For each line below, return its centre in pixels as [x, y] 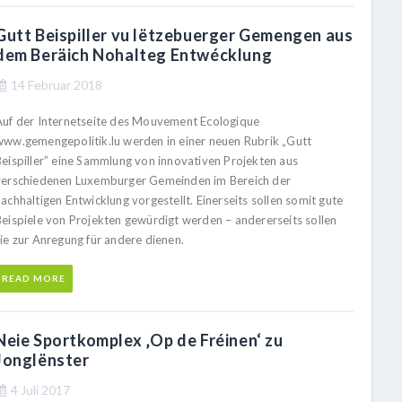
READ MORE [34, 278]
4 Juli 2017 [40, 390]
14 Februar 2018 [57, 85]
